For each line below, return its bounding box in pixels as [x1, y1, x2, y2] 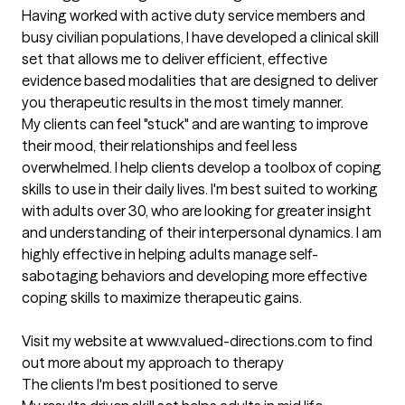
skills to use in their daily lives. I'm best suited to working [22, 180, 378, 199]
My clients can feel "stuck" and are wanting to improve [22, 115, 368, 134]
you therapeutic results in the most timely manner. [22, 93, 344, 112]
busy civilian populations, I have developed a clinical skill [22, 28, 379, 47]
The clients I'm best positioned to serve [22, 375, 278, 394]
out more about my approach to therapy [22, 353, 284, 372]
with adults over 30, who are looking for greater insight [22, 202, 372, 221]
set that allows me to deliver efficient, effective [22, 50, 327, 69]
